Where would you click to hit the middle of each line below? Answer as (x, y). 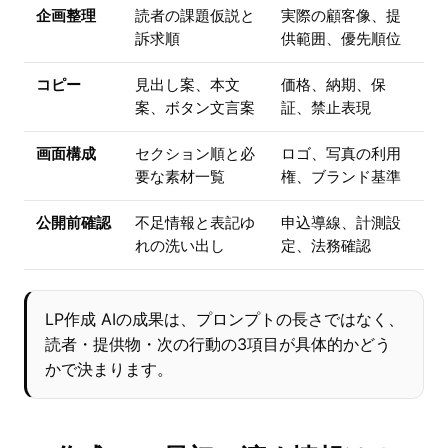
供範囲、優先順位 (341, 39)
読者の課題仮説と (195, 16)
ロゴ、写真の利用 (341, 154)
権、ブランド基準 (341, 177)
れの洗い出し (180, 246)
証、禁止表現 (326, 108)
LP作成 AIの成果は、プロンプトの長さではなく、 (224, 319)
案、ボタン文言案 (195, 108)
